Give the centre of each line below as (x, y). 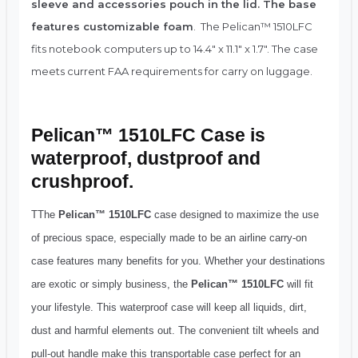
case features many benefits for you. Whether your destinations (178, 261)
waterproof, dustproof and (146, 159)
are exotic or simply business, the (111, 284)
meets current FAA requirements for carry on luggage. (172, 71)
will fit (298, 284)
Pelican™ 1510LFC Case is (148, 135)
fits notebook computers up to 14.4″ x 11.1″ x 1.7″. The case (175, 48)
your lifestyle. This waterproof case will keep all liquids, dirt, (169, 307)
